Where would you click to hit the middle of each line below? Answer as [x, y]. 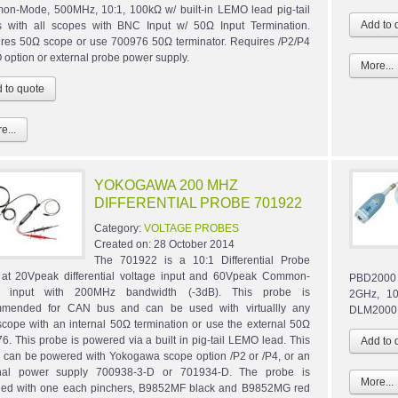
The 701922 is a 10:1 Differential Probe [202, 261]
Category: [119, 229]
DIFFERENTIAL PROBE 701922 [198, 203]
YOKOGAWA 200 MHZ [166, 186]
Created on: [124, 245]
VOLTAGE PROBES [191, 229]
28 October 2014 [194, 245]
